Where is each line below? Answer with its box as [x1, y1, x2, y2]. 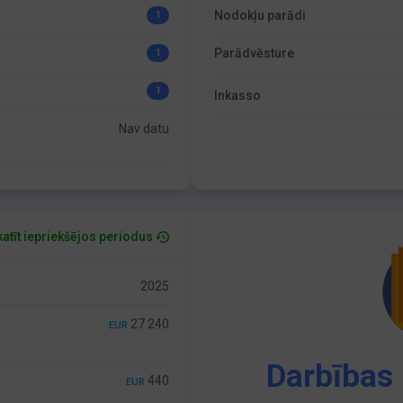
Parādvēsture [214, 46, 295, 60]
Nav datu [119, 121, 170, 136]
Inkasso [214, 88, 262, 103]
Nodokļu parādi [214, 8, 307, 22]
